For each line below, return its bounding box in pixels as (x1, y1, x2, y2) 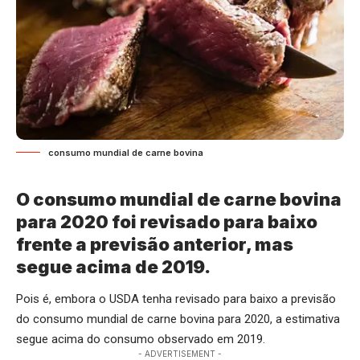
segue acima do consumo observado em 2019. (16, 332, 265, 347)
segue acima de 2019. (16, 256, 211, 277)
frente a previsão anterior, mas (16, 233, 293, 255)
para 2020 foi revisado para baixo (16, 211, 317, 232)
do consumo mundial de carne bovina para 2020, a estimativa (16, 312, 340, 327)
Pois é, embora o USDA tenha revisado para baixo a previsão (16, 292, 336, 307)
